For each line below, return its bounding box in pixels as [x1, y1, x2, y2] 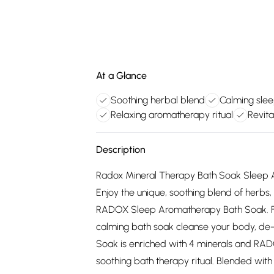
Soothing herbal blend [111, 94, 205, 106]
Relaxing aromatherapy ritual [111, 109, 233, 120]
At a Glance [96, 70, 147, 81]
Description [96, 144, 146, 155]
